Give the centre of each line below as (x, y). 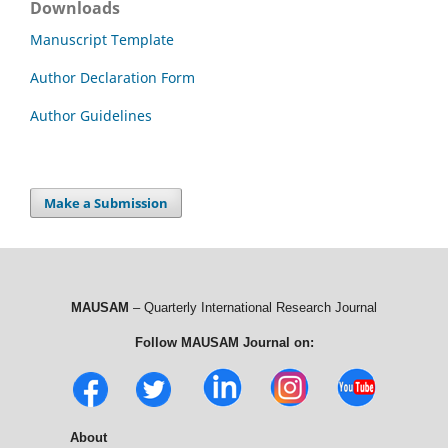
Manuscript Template (102, 39)
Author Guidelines (91, 115)
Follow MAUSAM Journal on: (224, 342)
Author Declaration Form (112, 77)
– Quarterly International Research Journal (253, 307)
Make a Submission (106, 202)
